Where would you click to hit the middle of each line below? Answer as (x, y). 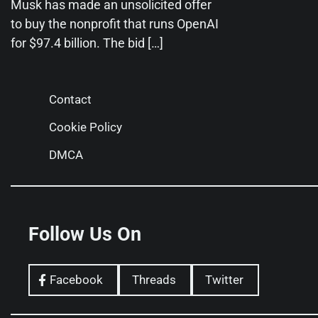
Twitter (224, 280)
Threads (154, 280)
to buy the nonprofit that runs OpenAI (115, 23)
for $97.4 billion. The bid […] (87, 43)
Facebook (76, 280)
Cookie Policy (86, 127)
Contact (70, 99)
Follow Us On (85, 234)
